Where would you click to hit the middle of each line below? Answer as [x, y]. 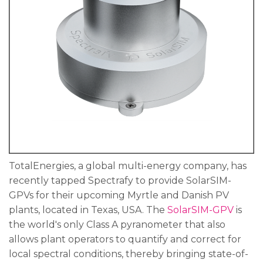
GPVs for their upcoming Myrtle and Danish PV [119, 195]
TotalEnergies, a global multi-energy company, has [128, 166]
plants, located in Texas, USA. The [88, 210]
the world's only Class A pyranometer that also [117, 225]
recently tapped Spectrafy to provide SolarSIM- [120, 181]
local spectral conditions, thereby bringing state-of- [129, 254]
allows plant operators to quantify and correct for [125, 239]
